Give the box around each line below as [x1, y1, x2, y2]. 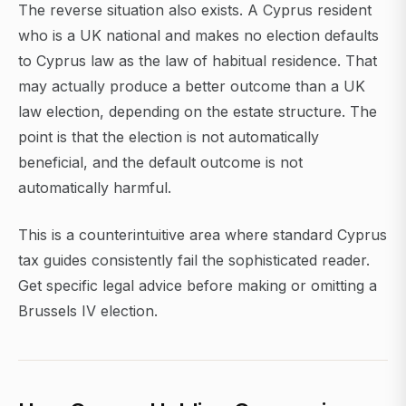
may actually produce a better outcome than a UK [18, 77, 365, 96]
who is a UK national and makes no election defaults [18, 26, 379, 45]
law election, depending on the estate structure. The [18, 102, 377, 121]
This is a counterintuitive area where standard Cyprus [18, 226, 387, 245]
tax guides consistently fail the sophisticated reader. [18, 251, 370, 270]
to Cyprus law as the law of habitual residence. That [18, 52, 377, 71]
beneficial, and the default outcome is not [18, 153, 303, 172]
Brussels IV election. [18, 302, 158, 321]
